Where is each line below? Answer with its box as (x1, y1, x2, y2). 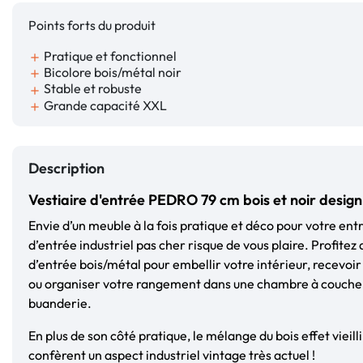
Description (28, 158, 105, 177)
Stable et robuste (41, 80, 142, 97)
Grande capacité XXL (41, 96, 167, 113)
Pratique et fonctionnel (41, 48, 177, 64)
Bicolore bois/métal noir (41, 64, 181, 81)
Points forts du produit (28, 17, 156, 33)
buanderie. (28, 294, 92, 311)
